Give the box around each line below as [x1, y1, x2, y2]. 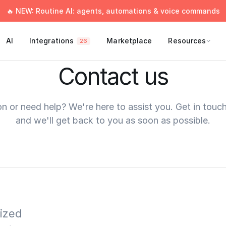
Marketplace [106, 36, 152, 45]
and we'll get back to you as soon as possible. [16, 115, 210, 126]
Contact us [58, 62, 168, 90]
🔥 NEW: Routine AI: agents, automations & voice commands [6, 7, 220, 15]
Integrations [29, 36, 74, 45]
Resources [168, 36, 206, 45]
